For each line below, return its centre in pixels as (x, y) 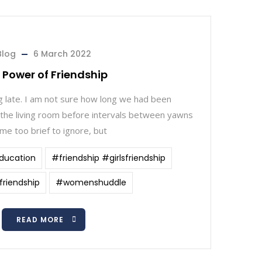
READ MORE (40, 220)
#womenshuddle (91, 182)
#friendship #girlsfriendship (108, 158)
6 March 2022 (62, 54)
